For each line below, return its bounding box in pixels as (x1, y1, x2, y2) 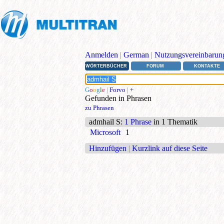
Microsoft (90, 128, 120, 137)
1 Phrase (124, 117, 151, 126)
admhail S (89, 117, 120, 126)
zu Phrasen (85, 104, 114, 112)
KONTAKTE (193, 63, 220, 69)
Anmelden (85, 50, 118, 59)
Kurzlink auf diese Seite (132, 143, 207, 152)
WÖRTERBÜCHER (85, 63, 127, 69)
